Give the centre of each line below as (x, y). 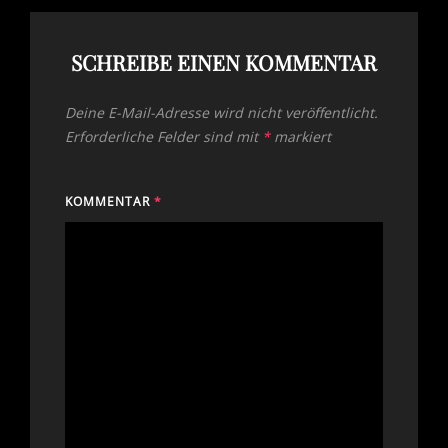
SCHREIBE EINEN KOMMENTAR (224, 62)
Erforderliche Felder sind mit (163, 137)
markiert (300, 137)
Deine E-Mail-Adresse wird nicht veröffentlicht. (221, 113)
